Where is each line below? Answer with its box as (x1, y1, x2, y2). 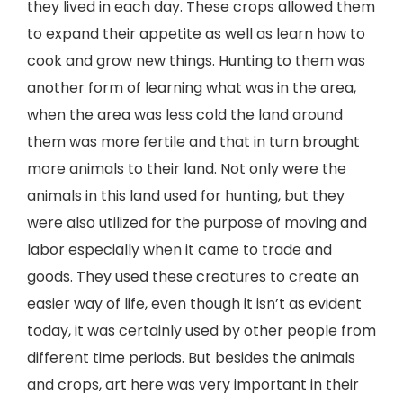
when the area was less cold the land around (27, 104, 343, 125)
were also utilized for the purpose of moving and (27, 212, 367, 233)
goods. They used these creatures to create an (27, 266, 359, 287)
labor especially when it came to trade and (27, 239, 332, 260)
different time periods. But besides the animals (27, 347, 355, 368)
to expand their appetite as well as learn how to (27, 23, 365, 44)
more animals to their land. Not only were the (27, 158, 346, 179)
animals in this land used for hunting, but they (27, 185, 345, 206)
